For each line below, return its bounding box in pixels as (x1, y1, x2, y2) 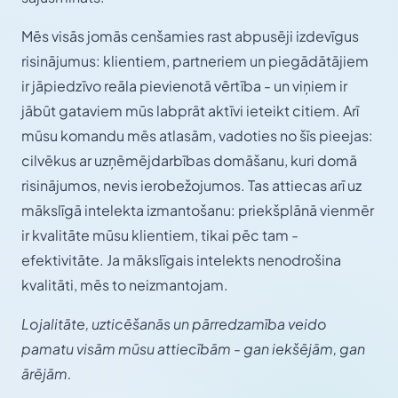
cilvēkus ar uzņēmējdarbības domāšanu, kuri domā (21, 151, 357, 171)
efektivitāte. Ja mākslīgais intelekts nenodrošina (21, 251, 341, 270)
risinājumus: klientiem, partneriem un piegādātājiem (21, 52, 369, 71)
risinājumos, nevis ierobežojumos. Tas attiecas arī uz (21, 176, 362, 195)
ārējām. (21, 364, 72, 384)
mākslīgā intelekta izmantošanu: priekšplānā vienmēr (21, 201, 374, 220)
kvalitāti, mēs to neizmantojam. (21, 275, 228, 295)
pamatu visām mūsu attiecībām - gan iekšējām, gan (21, 339, 365, 359)
